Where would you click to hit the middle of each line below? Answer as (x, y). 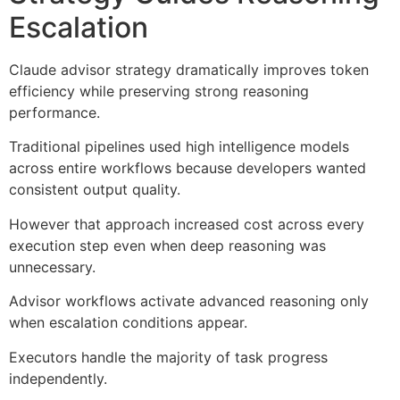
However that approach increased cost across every (187, 224)
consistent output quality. (95, 190)
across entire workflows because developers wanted (187, 168)
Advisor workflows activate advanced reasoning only (189, 301)
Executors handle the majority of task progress (168, 357)
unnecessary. (52, 267)
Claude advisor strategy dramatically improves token (189, 70)
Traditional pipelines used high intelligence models (179, 147)
